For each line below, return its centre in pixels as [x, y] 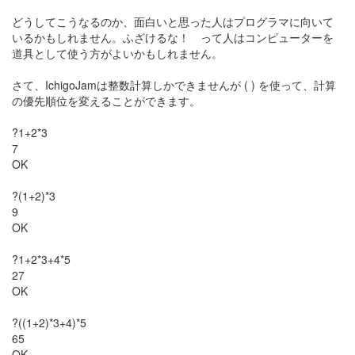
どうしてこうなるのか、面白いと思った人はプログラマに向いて [173, 21]
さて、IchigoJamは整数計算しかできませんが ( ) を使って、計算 [174, 85]
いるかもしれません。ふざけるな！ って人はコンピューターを [173, 37]
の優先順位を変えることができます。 [106, 101]
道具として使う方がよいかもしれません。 [117, 53]
